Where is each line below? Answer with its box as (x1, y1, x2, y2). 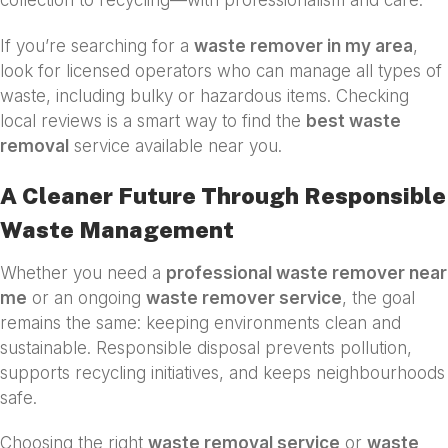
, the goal (342, 287, 415, 308)
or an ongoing (27, 287, 146, 308)
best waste (306, 110, 401, 131)
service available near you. (69, 135, 282, 156)
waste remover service (146, 287, 342, 308)
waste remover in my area (194, 35, 413, 56)
